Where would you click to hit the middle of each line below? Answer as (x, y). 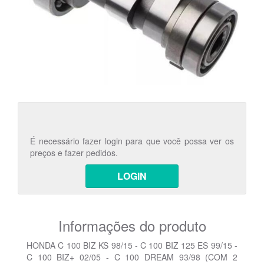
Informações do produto (132, 226)
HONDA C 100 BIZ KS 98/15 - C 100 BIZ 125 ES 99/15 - (132, 245)
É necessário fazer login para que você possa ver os (132, 141)
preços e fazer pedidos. (74, 153)
